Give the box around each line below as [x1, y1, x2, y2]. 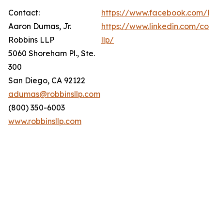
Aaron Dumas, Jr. [8, 21, 71, 31]
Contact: [8, 8, 40, 17]
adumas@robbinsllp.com [8, 89, 100, 99]
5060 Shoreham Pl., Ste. [8, 48, 95, 58]
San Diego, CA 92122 [8, 76, 85, 85]
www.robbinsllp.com [8, 116, 81, 126]
